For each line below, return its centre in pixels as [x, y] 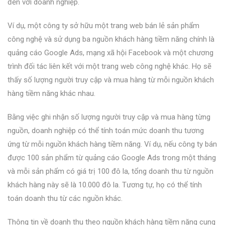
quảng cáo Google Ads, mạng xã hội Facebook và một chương [110, 52]
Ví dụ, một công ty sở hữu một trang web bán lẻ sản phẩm [103, 25]
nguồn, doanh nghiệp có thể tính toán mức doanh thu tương [106, 130]
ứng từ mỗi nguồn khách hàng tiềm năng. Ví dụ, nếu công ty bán [112, 144]
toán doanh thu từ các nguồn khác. [65, 198]
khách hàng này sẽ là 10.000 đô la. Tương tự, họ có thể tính [105, 185]
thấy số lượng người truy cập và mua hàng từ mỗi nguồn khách [111, 80]
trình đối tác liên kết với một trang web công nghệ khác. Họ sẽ [109, 66]
